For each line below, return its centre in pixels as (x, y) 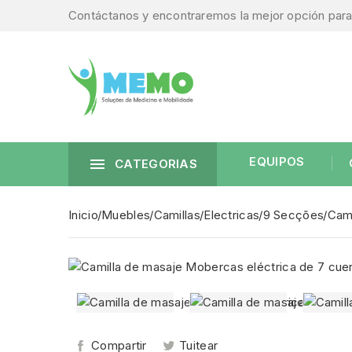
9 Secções (293, 215)
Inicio (83, 215)
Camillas (177, 215)
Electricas (232, 215)
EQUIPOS (277, 162)
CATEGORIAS (156, 164)
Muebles (126, 215)
